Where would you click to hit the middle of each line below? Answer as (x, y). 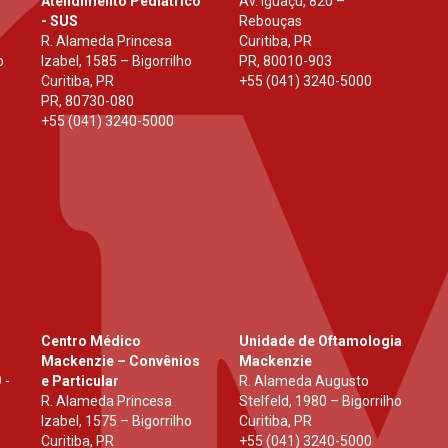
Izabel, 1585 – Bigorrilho (116, 61)
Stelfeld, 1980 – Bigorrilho (320, 401)
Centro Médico (90, 341)
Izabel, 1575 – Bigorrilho (116, 421)
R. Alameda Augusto (303, 381)
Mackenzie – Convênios (120, 361)
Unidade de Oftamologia (320, 341)
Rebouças (270, 21)
